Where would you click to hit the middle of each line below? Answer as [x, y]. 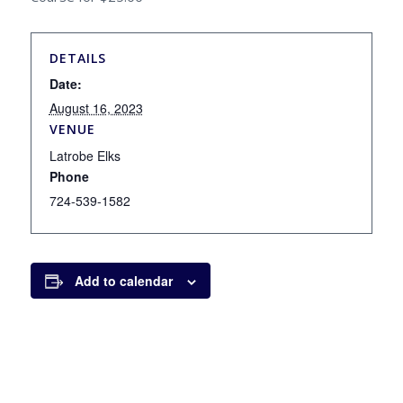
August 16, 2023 [96, 108]
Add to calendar [123, 281]
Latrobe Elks [85, 156]
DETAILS [77, 58]
